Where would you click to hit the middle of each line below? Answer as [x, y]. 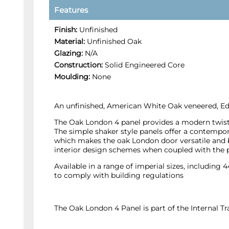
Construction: [78, 65]
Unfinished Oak [113, 41]
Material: [70, 41]
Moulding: [72, 77]
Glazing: [68, 53]
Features [71, 10]
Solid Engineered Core [144, 65]
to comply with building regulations [119, 175]
